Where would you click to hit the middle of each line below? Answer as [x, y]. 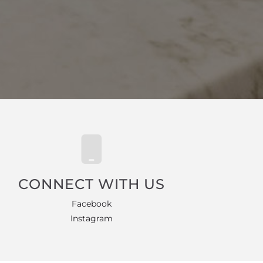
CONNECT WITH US [91, 184]
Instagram [91, 218]
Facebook [91, 204]
